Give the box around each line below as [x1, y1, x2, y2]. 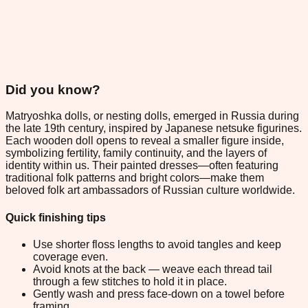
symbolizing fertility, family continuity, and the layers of [5, 147, 267, 159]
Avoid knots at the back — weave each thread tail [33, 263, 272, 275]
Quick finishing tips [5, 211, 106, 223]
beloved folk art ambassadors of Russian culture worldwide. [5, 184, 295, 197]
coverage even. [33, 250, 108, 263]
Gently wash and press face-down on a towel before [33, 287, 285, 300]
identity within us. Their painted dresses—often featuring [5, 159, 278, 172]
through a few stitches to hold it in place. [33, 275, 227, 287]
